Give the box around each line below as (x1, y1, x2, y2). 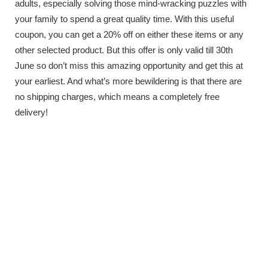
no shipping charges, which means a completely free (15, 91, 220, 102)
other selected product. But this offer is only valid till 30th (15, 44, 233, 55)
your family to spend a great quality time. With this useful (15, 13, 234, 24)
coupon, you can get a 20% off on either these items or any (15, 29, 243, 39)
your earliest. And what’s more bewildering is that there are (15, 75, 242, 86)
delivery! (15, 106, 48, 117)
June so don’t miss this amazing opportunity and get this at (15, 60, 243, 71)
